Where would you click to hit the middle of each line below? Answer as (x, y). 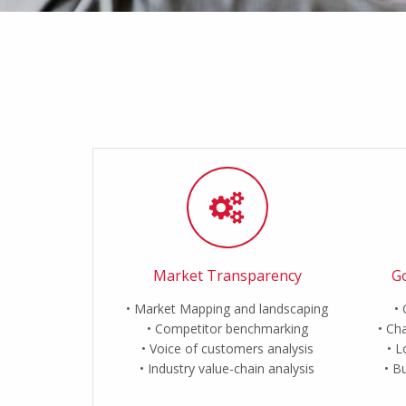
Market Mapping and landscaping (232, 309)
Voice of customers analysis (231, 348)
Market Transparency (227, 275)
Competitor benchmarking (231, 329)
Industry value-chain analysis (232, 368)
